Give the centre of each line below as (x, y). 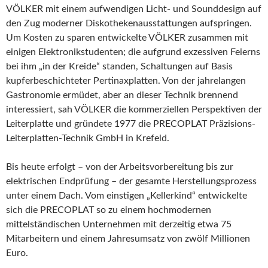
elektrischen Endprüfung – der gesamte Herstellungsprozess (131, 181)
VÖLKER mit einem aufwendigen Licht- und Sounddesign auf (134, 9)
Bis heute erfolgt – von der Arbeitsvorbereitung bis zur (120, 167)
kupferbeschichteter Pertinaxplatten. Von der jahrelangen (126, 81)
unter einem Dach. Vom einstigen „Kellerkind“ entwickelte (127, 196)
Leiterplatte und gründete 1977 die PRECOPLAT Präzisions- (131, 124)
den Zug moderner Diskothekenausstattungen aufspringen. (129, 23)
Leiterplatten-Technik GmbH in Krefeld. (88, 138)
